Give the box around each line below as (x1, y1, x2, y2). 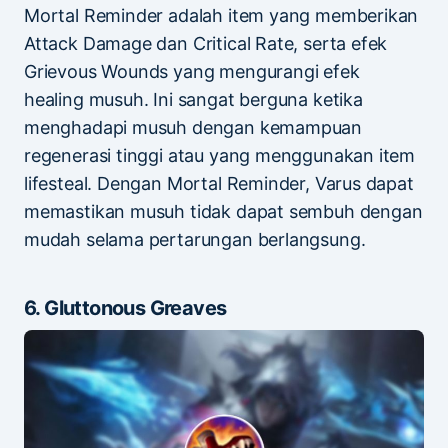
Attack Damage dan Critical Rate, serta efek (24, 32, 388, 54)
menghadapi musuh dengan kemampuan (24, 116, 363, 138)
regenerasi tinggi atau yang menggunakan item (24, 144, 416, 166)
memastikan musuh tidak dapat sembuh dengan (24, 200, 423, 222)
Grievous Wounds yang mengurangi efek (24, 60, 360, 82)
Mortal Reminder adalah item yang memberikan (24, 4, 419, 26)
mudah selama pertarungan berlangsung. (24, 228, 366, 250)
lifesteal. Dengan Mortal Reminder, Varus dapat (24, 172, 414, 194)
